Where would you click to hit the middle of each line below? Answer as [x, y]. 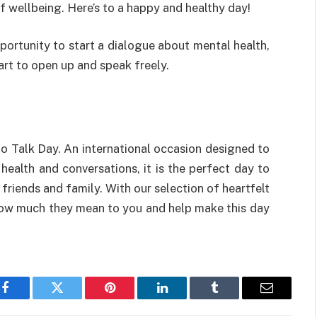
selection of [187, 188]
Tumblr [232, 298]
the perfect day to [217, 168]
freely [150, 65]
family [83, 188]
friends [21, 188]
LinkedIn [184, 298]
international [116, 148]
